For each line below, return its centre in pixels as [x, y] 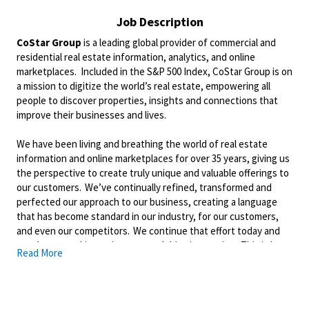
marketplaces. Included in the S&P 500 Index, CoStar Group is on [154, 71]
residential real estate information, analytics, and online [136, 57]
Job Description [160, 22]
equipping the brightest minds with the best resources [135, 274]
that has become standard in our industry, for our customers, [148, 216]
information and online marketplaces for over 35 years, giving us [153, 158]
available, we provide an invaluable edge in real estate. [135, 289]
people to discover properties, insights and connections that [147, 100]
